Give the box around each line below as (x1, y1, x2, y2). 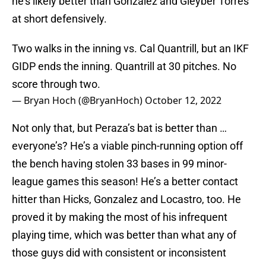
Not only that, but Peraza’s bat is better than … (12, 122, 227, 135)
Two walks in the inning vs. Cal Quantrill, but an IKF (12, 42, 249, 55)
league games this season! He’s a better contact (12, 175, 238, 188)
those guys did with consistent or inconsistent (12, 246, 226, 259)
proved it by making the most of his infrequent (12, 211, 227, 224)
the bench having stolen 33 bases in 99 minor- (12, 157, 227, 170)
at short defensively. (12, 12, 107, 26)
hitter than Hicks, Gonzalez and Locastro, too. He (12, 193, 241, 206)
